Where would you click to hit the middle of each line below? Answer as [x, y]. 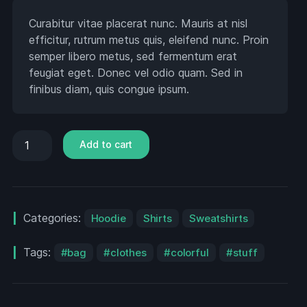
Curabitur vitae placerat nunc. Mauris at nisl [138, 23]
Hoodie [108, 218]
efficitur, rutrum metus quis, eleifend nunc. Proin [148, 40]
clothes [128, 252]
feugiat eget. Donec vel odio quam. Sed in [135, 73]
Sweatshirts [218, 218]
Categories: [53, 218]
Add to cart [106, 144]
